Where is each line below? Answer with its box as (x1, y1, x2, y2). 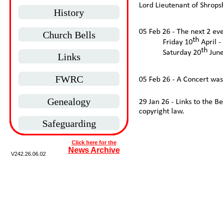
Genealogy (47, 96, 91, 107)
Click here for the (71, 139, 116, 145)
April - (199, 38, 221, 47)
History (54, 7, 84, 18)
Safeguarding (42, 118, 96, 129)
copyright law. (139, 108, 184, 115)
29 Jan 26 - (139, 98, 174, 106)
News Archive (68, 146, 120, 154)
